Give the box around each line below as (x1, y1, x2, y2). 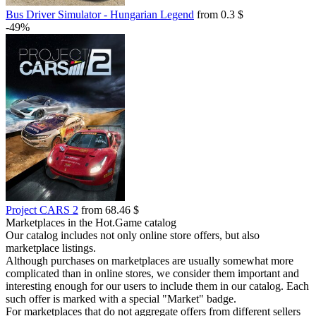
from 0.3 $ (194, 8, 243, 20)
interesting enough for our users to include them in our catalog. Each (6, 280, 309, 292)
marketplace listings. (6, 242, 96, 254)
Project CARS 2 (6, 204, 78, 216)
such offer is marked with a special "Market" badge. (6, 293, 236, 305)
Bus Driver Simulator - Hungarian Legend (6, 8, 194, 20)
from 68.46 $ (78, 204, 139, 216)
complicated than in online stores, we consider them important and (6, 267, 299, 279)
